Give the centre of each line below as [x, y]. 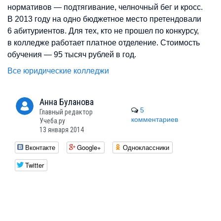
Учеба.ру [52, 121]
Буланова [76, 102]
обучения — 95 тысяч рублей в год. [72, 54]
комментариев [155, 119]
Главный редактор [66, 112]
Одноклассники [146, 147]
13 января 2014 [62, 130]
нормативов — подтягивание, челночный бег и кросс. [105, 7]
